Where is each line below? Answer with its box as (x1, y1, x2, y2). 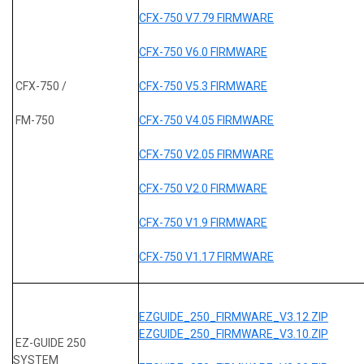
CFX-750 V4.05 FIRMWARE (139, 113, 274, 127)
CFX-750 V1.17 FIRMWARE (139, 249, 274, 263)
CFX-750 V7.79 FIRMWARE (139, 11, 274, 24)
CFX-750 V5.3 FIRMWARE (139, 79, 267, 93)
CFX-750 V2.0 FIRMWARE (139, 181, 267, 195)
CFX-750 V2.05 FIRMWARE (139, 147, 274, 161)
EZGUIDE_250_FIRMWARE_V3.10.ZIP (139, 327, 328, 340)
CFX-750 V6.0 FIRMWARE (139, 45, 267, 58)
